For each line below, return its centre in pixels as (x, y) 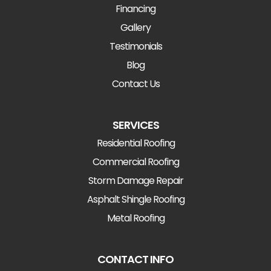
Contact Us (135, 83)
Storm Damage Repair (135, 180)
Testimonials (135, 46)
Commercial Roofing (135, 162)
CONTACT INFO (135, 259)
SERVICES (135, 125)
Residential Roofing (135, 143)
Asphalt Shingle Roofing (135, 199)
